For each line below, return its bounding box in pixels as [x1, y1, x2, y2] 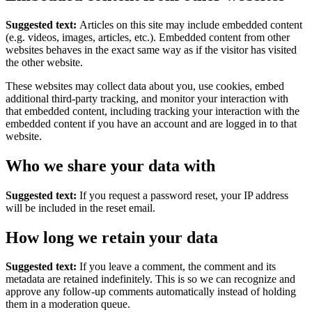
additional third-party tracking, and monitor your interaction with [6, 92, 288, 104]
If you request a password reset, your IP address [79, 189, 288, 201]
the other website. [6, 56, 83, 68]
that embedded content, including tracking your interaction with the [6, 104, 299, 117]
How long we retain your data [6, 228, 218, 247]
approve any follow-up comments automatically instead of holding [6, 286, 296, 298]
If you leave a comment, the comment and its [79, 260, 276, 273]
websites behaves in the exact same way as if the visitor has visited [6, 43, 297, 56]
